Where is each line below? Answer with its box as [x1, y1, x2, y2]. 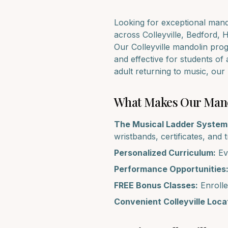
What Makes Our [114, 94, 204, 110]
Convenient [114, 196, 163, 207]
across [114, 30, 142, 40]
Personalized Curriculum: [114, 148, 216, 158]
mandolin [173, 42, 208, 52]
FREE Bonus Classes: [114, 180, 198, 190]
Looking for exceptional [114, 17, 208, 27]
